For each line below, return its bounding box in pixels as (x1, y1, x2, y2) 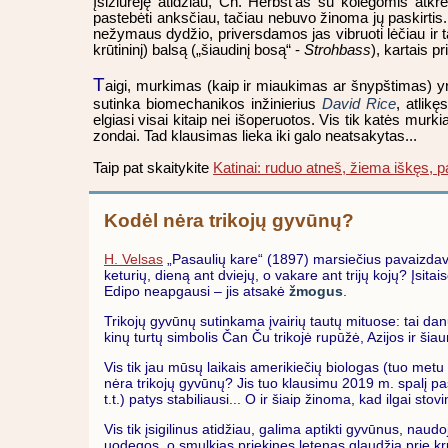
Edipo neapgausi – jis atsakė (104, 282, 289, 299)
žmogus (289, 282, 343, 299)
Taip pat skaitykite (93, 159, 213, 176)
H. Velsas (104, 250, 163, 267)
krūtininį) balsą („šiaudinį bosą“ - (93, 41, 304, 58)
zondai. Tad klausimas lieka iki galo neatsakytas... (93, 127, 417, 144)
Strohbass (304, 41, 371, 58)
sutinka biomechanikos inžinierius (93, 95, 323, 112)
